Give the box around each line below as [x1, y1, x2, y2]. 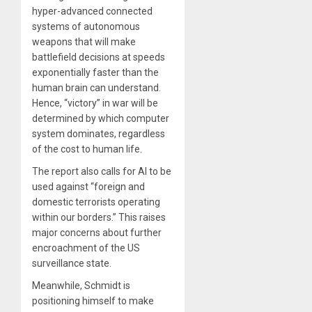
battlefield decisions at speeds [32, 51, 165, 63]
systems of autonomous [32, 20, 140, 32]
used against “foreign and [32, 180, 145, 192]
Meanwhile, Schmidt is [32, 279, 130, 291]
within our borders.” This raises [32, 211, 166, 223]
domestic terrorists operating [32, 196, 160, 208]
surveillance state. [32, 257, 111, 269]
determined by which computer [32, 112, 169, 124]
